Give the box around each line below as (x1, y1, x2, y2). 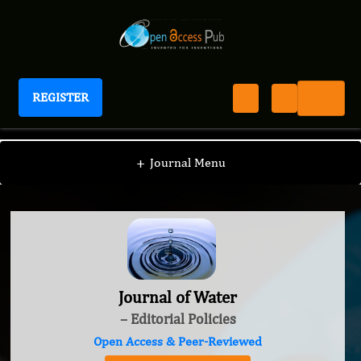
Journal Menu (149, 155, 226, 170)
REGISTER (32, 89, 89, 105)
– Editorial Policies (119, 310, 236, 328)
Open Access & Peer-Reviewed (93, 334, 262, 350)
